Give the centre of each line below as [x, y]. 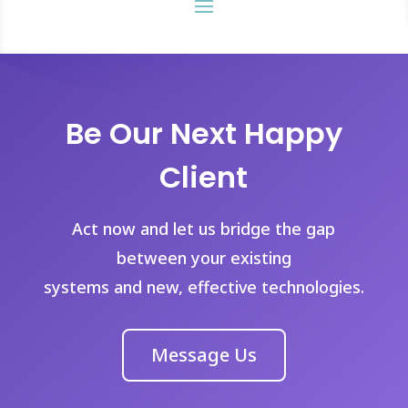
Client [204, 177]
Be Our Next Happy [204, 133]
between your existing [204, 258]
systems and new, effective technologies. [204, 287]
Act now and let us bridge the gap [204, 229]
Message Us [204, 355]
